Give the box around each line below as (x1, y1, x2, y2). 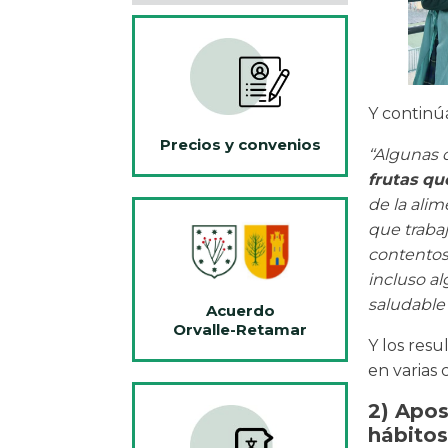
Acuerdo (205, 300, 275, 320)
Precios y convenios (159, 135, 321, 155)
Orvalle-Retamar (173, 319, 307, 339)
